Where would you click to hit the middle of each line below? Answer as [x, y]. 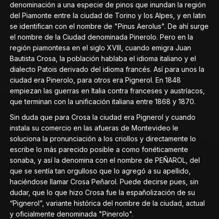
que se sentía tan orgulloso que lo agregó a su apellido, [100, 171]
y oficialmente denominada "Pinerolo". [72, 214]
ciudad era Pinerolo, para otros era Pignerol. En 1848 [95, 80]
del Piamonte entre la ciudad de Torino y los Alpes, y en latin [108, 15]
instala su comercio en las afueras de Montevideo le [94, 128]
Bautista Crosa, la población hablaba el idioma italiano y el [103, 58]
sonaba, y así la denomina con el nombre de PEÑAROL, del [105, 160]
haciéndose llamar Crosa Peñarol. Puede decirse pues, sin [104, 182]
